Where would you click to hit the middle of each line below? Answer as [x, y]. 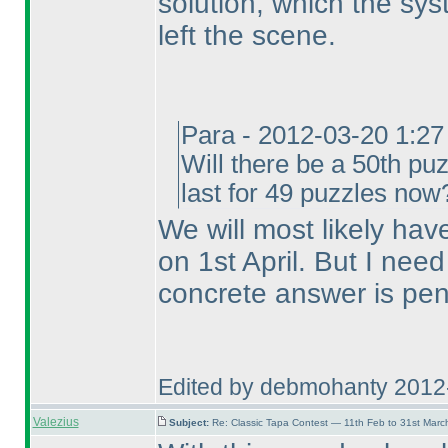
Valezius [55, 422]
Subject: [190, 422]
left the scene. [246, 35]
